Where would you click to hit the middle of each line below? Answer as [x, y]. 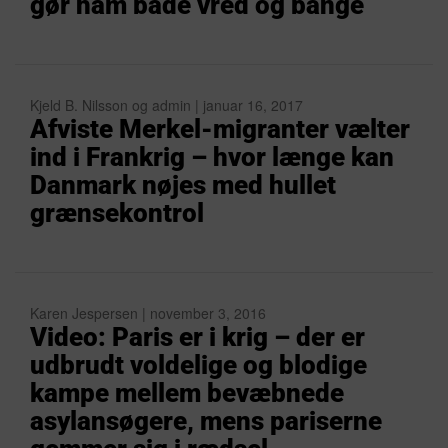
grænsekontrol [117, 213]
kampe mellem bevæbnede [187, 393]
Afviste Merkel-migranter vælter [220, 129]
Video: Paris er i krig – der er [197, 337]
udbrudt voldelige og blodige [198, 365]
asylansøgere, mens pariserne [206, 421]
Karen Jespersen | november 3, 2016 [148, 313]
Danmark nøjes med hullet [183, 185]
